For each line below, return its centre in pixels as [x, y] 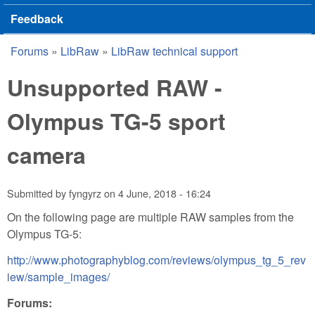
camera [46, 155]
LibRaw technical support [174, 51]
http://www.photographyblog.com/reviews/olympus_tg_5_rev [156, 259]
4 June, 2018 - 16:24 [165, 193]
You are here [61, 63]
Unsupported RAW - [115, 87]
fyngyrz [85, 193]
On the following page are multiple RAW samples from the [150, 217]
